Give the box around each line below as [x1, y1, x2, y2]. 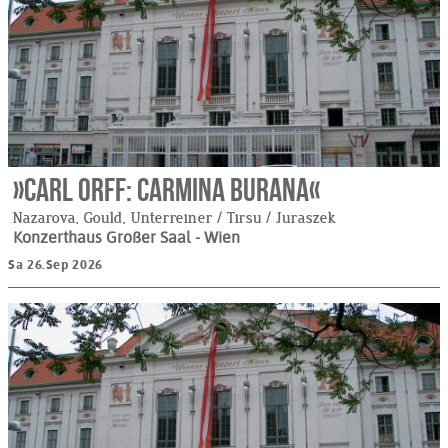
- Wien [195, 228, 240, 248]
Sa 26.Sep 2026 [8, 257, 103, 273]
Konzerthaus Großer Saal [13, 228, 195, 248]
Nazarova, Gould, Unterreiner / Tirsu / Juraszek [13, 209, 337, 228]
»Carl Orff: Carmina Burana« [13, 172, 320, 208]
